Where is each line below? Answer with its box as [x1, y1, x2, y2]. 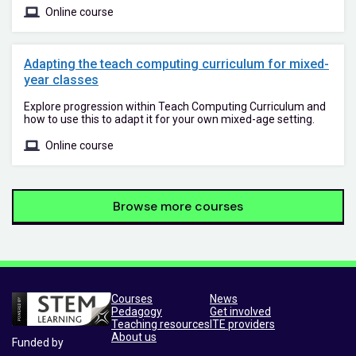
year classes [24, 72, 99, 87]
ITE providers [210, 317, 275, 331]
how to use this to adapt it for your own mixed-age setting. [24, 112, 315, 126]
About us [111, 330, 157, 343]
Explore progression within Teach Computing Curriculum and [24, 99, 326, 113]
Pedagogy [111, 304, 162, 318]
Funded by [12, 336, 64, 350]
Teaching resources [111, 317, 210, 331]
